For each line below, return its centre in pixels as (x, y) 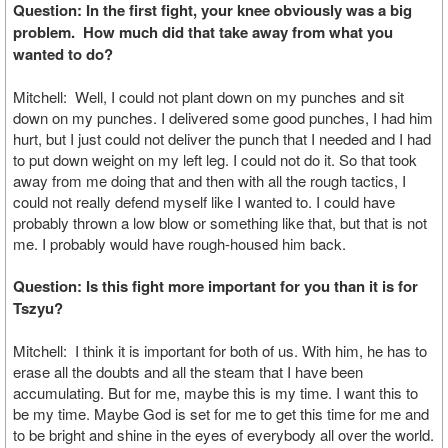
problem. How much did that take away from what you (203, 32)
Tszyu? (38, 308)
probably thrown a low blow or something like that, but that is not (220, 222)
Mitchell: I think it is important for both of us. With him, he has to (220, 350)
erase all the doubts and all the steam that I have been (188, 371)
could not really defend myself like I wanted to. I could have (204, 201)
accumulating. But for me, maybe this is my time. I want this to (215, 392)
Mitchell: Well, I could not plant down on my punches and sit (208, 96)
